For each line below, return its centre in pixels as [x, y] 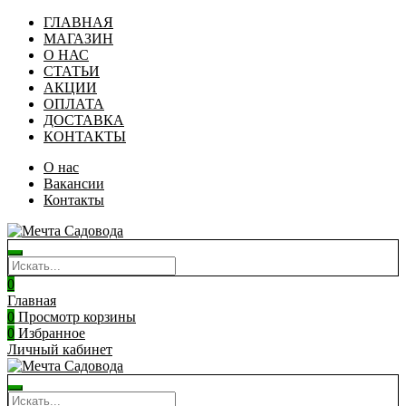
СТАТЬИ [72, 71]
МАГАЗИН [78, 39]
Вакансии [74, 184]
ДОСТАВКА [84, 120]
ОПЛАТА [74, 104]
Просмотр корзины [75, 317]
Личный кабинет [60, 349]
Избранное [50, 333]
